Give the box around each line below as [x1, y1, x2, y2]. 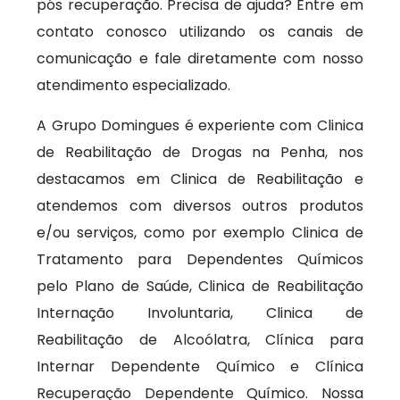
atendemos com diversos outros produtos [37, 196, 363, 216]
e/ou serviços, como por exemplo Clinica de [37, 222, 363, 243]
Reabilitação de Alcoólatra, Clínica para [37, 329, 363, 350]
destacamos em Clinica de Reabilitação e [37, 169, 363, 189]
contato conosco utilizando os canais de [37, 21, 363, 42]
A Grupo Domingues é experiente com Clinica [37, 115, 363, 136]
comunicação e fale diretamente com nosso [37, 48, 363, 69]
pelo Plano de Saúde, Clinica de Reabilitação [37, 276, 363, 296]
